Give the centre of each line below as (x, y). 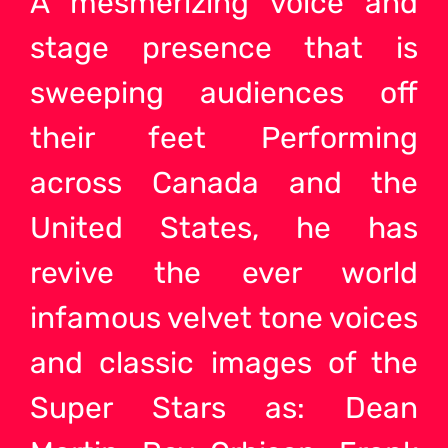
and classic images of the (224, 363)
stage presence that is (224, 48)
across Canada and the (224, 183)
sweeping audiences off (224, 93)
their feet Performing (224, 138)
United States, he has (224, 228)
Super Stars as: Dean (224, 408)
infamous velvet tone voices (224, 318)
